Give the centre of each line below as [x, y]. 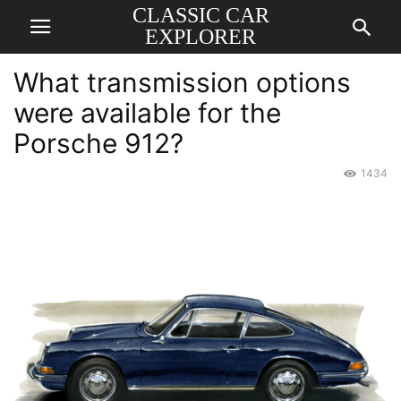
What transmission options [182, 82]
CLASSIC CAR [200, 15]
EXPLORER [200, 37]
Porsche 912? [98, 143]
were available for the [147, 113]
